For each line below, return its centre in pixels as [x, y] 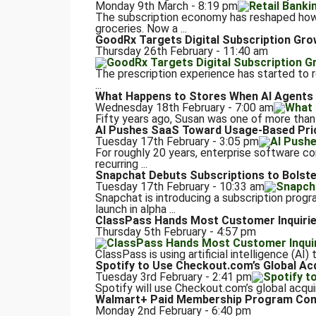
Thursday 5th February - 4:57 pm [175, 232]
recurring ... [121, 164]
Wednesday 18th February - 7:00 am [184, 108]
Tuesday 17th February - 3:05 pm [177, 142]
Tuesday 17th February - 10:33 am [180, 187]
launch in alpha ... [135, 209]
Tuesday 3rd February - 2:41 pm [173, 277]
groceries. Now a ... [141, 29]
